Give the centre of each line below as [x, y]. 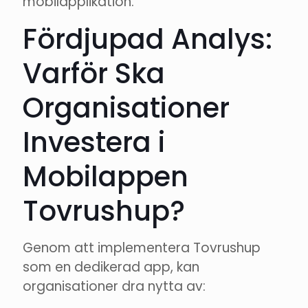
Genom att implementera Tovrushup [142, 248]
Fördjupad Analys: [147, 40]
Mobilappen [106, 177]
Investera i [94, 143]
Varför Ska [94, 74]
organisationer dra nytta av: [114, 287]
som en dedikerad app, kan [111, 267]
